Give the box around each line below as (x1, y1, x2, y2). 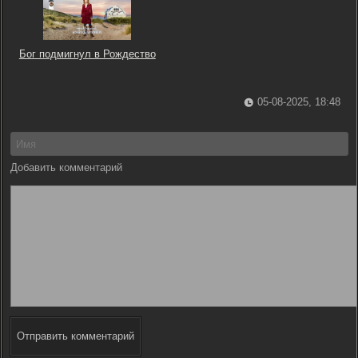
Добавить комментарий (10, 161, 122, 173)
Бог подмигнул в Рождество (18, 48, 156, 60)
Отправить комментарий (17, 330, 134, 342)
